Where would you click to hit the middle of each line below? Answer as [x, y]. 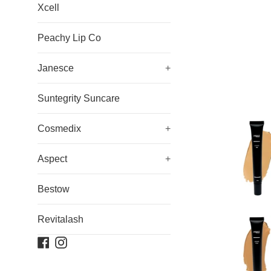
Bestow [54, 189]
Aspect [52, 158]
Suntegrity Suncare [79, 98]
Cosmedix [59, 128]
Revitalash [60, 219]
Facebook [70, 241]
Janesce [56, 68]
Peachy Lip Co [69, 38]
